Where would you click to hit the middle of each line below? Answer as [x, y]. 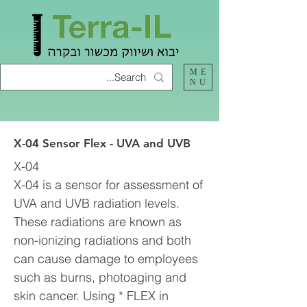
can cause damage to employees [106, 259]
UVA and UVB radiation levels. [97, 203]
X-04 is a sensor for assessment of [108, 185]
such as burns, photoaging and [100, 277]
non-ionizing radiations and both [102, 240]
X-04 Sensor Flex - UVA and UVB [102, 143]
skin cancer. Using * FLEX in [91, 296]
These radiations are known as [98, 222]
